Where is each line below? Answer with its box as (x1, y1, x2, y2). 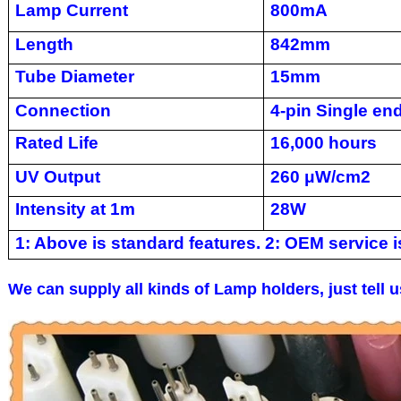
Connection (14, 101, 111, 120)
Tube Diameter (14, 67, 134, 86)
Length (14, 35, 73, 54)
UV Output (14, 167, 100, 186)
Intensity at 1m (14, 200, 135, 218)
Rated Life (14, 133, 98, 152)
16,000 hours (269, 133, 377, 152)
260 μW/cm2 (269, 167, 371, 186)
